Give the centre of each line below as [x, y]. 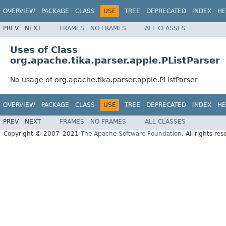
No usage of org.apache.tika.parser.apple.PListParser [104, 79]
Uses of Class [44, 49]
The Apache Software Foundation [131, 134]
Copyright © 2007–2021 [42, 134]
